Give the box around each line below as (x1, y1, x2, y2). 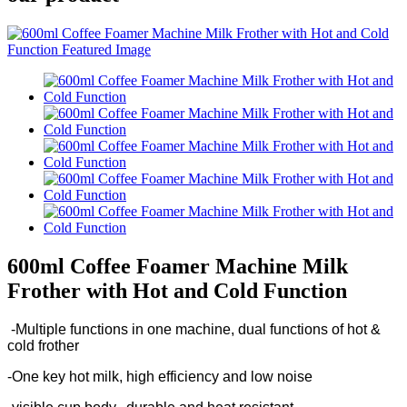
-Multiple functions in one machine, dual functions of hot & (7, 321, 381, 337)
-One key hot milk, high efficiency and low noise (7, 368, 320, 384)
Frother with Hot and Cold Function (7, 278, 347, 303)
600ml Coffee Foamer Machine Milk (7, 253, 348, 278)
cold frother (7, 337, 83, 353)
